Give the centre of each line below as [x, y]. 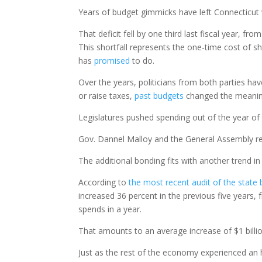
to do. [142, 60]
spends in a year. [110, 209]
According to [104, 182]
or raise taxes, [107, 95]
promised [112, 60]
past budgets [159, 95]
